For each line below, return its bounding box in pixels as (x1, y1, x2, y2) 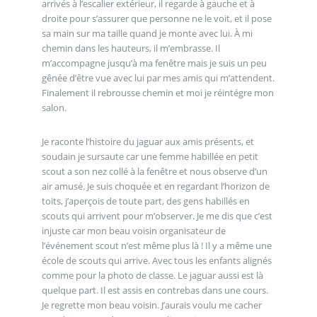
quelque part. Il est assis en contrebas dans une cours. (41, 283, 268, 296)
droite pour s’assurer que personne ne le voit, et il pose (41, 11, 272, 25)
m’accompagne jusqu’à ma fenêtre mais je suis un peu (41, 56, 267, 69)
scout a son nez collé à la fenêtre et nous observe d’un (41, 164, 267, 178)
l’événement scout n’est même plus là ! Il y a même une (41, 238, 272, 252)
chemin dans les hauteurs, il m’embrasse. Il (41, 41, 220, 54)
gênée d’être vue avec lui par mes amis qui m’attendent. (41, 71, 275, 84)
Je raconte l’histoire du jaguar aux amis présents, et (41, 134, 254, 148)
